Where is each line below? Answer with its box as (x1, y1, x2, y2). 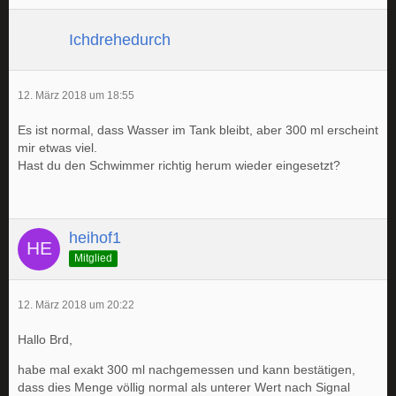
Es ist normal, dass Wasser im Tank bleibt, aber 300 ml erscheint (18, 123, 378, 137)
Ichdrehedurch (69, 30, 171, 49)
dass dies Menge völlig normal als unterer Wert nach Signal (18, 380, 350, 394)
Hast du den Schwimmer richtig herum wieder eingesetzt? (18, 158, 340, 172)
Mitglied (74, 251, 112, 264)
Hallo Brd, (18, 332, 72, 346)
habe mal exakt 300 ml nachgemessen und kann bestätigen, (18, 362, 355, 377)
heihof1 (69, 229, 121, 247)
